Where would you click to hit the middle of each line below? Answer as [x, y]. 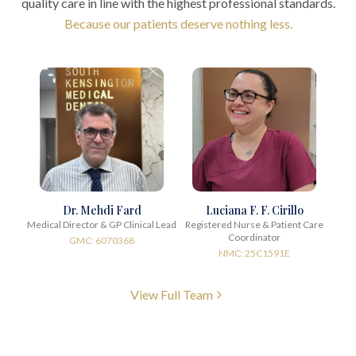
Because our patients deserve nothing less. [178, 23]
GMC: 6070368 [102, 240]
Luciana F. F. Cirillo [254, 210]
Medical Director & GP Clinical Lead [102, 224]
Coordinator [254, 237]
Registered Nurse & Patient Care [254, 224]
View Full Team [172, 294]
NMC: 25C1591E [254, 253]
